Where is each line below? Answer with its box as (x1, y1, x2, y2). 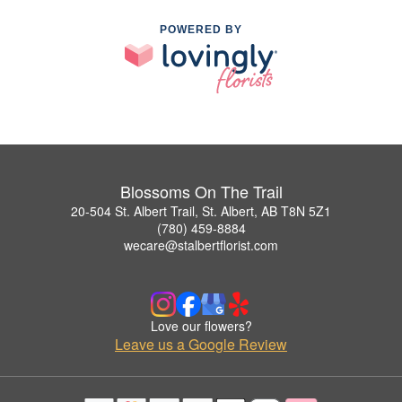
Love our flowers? (150, 316, 252, 335)
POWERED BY (160, 22, 242, 36)
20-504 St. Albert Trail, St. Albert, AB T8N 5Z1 (71, 201, 331, 220)
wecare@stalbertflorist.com (124, 235, 278, 254)
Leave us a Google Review (115, 333, 287, 354)
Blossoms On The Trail (119, 179, 283, 203)
